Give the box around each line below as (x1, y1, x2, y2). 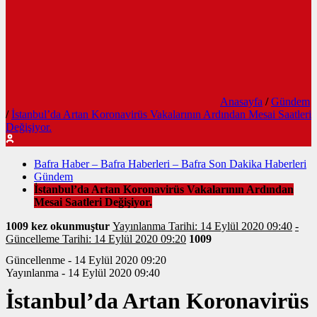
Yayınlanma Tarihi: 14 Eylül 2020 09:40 (113, 220, 292, 232)
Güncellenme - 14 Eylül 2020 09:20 (6, 254, 166, 266)
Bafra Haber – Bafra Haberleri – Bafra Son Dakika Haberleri (34, 158, 306, 170)
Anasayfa (220, 96, 263, 108)
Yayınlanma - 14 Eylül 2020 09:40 (6, 267, 160, 279)
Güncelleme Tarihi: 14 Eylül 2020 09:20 (6, 233, 186, 245)
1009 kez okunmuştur (6, 220, 113, 232)
